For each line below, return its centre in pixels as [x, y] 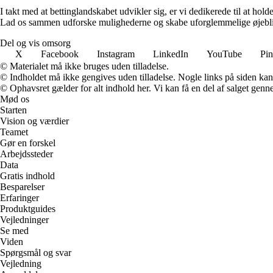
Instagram [116, 54]
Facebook [60, 54]
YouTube [224, 54]
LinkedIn [171, 54]
